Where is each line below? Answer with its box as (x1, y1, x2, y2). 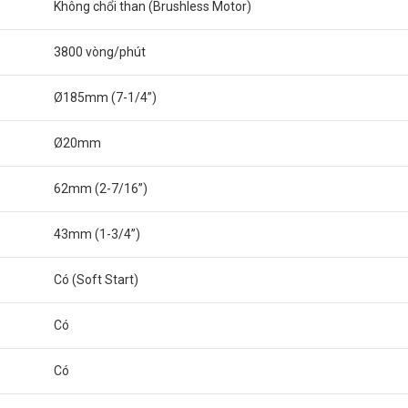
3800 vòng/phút (54, 45, 146, 59)
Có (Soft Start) (54, 272, 138, 287)
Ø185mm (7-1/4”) (54, 90, 157, 105)
